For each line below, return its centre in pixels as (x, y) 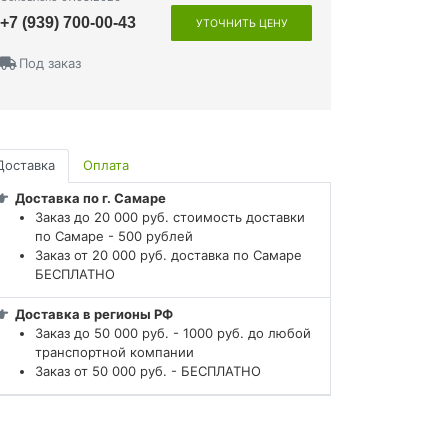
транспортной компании (116, 351)
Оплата (106, 165)
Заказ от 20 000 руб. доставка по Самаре (168, 255)
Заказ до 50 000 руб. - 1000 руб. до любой (173, 332)
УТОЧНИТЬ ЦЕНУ (241, 24)
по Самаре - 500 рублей (116, 236)
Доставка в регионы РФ (94, 313)
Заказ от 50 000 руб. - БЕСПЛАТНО (148, 370)
